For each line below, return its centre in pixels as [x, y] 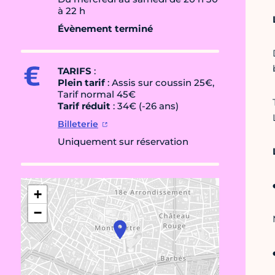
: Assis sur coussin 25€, [160, 83]
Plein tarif [81, 83]
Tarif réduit [84, 106]
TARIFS [75, 71]
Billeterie [78, 124]
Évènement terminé [105, 29]
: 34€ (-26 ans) [146, 106]
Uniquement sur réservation [123, 142]
